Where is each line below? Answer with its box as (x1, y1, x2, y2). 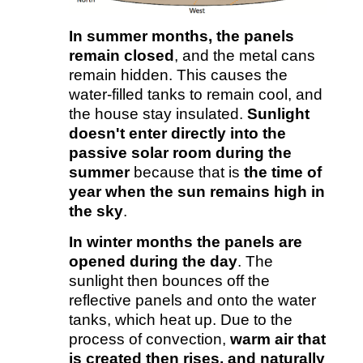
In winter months (68, 233, 193, 250)
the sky (68, 202, 123, 220)
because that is (129, 163, 240, 181)
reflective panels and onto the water (68, 291, 316, 309)
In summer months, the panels (68, 27, 294, 45)
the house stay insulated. (68, 105, 247, 122)
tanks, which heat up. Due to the (68, 310, 293, 328)
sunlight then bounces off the (68, 271, 270, 289)
